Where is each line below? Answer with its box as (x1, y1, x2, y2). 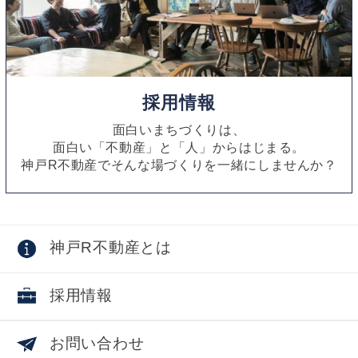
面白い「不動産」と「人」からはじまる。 (52, 139, 306, 154)
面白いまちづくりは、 (112, 121, 246, 137)
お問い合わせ (49, 335, 145, 352)
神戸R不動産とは (49, 239, 172, 257)
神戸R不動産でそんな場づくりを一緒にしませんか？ (21, 157, 337, 172)
